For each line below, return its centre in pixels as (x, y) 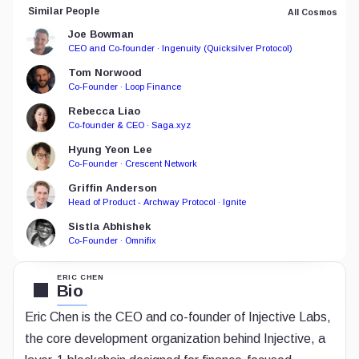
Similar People (64, 11)
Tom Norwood (105, 72)
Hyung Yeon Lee (110, 149)
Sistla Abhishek (109, 226)
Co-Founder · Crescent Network (133, 163)
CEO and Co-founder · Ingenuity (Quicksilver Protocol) (180, 48)
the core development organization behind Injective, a (175, 339)
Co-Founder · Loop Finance (125, 86)
